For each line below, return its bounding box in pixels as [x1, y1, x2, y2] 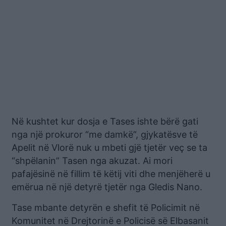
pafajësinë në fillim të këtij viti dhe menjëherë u [12, 168, 210, 179]
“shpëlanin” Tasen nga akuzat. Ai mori [12, 155, 173, 166]
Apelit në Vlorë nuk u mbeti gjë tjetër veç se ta [12, 142, 207, 153]
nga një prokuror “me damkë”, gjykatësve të [12, 129, 198, 140]
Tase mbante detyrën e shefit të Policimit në [12, 202, 200, 213]
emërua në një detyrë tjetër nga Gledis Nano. [12, 181, 202, 192]
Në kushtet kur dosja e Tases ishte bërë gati [12, 116, 198, 127]
